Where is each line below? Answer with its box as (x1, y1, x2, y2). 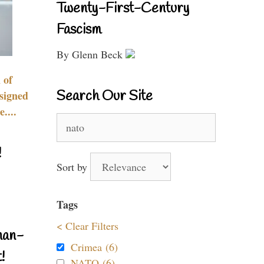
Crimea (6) (71, 240, 118, 254)
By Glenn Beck (57, 47, 126, 61)
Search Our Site (57, 87, 153, 106)
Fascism (57, 21, 101, 39)
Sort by (57, 160, 90, 174)
